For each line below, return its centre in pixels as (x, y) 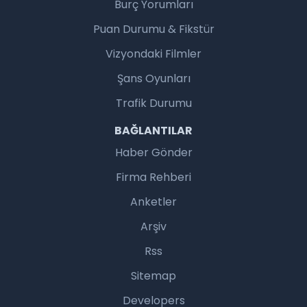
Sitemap (153, 275)
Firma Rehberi (153, 177)
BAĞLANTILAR (153, 130)
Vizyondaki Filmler (153, 53)
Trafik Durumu (153, 103)
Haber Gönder (153, 152)
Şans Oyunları (153, 78)
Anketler (153, 201)
